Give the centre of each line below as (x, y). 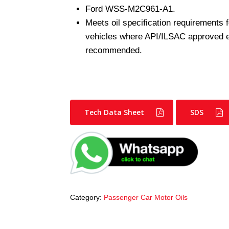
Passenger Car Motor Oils (145, 197)
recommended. (113, 50)
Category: (87, 197)
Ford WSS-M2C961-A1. (130, 9)
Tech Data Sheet (114, 112)
